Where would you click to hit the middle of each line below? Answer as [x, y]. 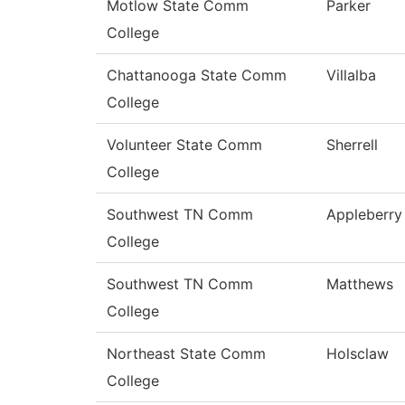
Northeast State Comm [186, 354]
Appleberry [364, 215]
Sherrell [352, 145]
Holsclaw [358, 354]
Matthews [360, 284]
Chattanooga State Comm [197, 75]
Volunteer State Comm [184, 145]
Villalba [351, 75]
